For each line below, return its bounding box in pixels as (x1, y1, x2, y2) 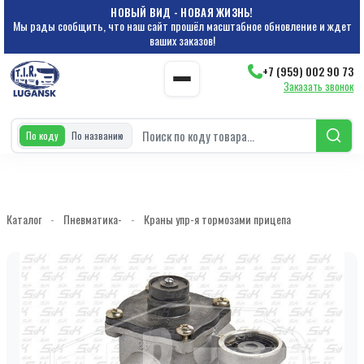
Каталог (6, 210, 41, 227)
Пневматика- (63, 210, 122, 227)
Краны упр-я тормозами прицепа (144, 210, 291, 227)
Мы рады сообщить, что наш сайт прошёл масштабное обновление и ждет (12, 17, 352, 34)
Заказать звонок (284, 77, 353, 94)
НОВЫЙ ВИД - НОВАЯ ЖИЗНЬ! (110, 4, 253, 20)
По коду (26, 128, 58, 142)
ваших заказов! (149, 32, 215, 49)
